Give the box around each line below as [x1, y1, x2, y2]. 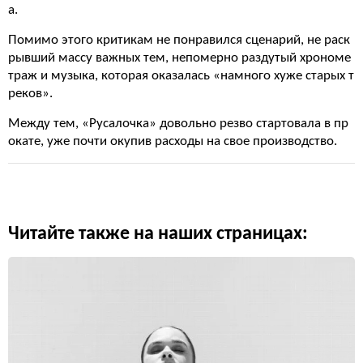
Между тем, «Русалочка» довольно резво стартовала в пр [8, 117, 348, 130]
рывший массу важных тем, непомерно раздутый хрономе [8, 51, 351, 65]
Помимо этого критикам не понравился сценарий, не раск [8, 33, 350, 47]
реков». [8, 87, 53, 100]
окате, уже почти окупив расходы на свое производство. [8, 135, 337, 148]
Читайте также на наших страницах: [8, 224, 308, 244]
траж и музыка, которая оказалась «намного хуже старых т [8, 69, 354, 83]
